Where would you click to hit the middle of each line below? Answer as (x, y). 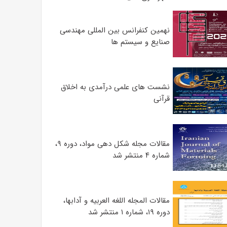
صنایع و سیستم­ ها (140, 42)
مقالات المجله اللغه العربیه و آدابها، (116, 201)
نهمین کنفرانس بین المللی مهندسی (115, 30)
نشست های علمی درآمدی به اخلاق (115, 87)
